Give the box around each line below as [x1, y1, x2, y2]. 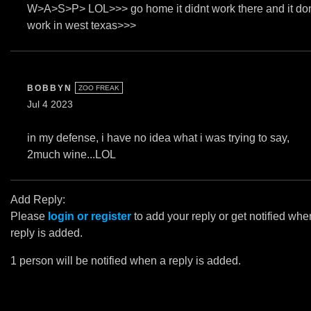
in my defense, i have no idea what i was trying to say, [27, 132, 289, 144]
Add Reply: [10, 194, 65, 205]
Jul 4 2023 [27, 99, 73, 110]
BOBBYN [27, 83, 72, 93]
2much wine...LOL [27, 149, 116, 160]
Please [10, 210, 48, 222]
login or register [48, 210, 131, 222]
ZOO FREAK [78, 84, 119, 92]
